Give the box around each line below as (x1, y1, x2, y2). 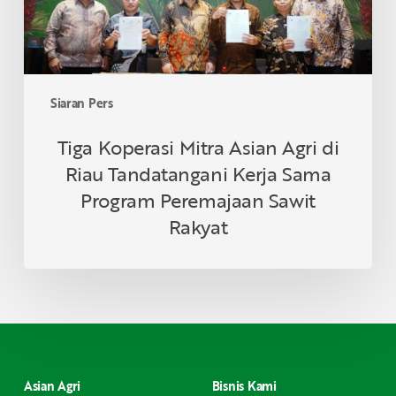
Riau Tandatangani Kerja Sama (65, 159, 331, 189)
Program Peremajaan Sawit (80, 186, 316, 216)
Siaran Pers (49, 94, 113, 113)
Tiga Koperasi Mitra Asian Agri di (57, 133, 339, 163)
